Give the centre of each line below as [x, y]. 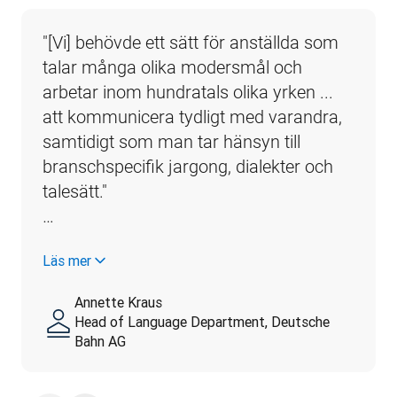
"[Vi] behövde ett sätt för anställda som [191, 42]
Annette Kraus [118, 302]
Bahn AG [100, 341]
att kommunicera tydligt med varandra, [192, 117]
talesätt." [75, 191]
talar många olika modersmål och [172, 67]
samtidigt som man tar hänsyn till [171, 141]
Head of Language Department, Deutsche [202, 321]
